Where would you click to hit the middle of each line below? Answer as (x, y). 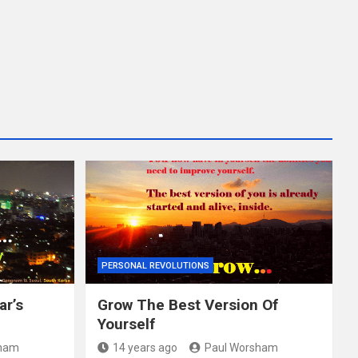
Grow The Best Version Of (187, 305)
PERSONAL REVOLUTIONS (155, 266)
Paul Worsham (241, 348)
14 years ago (145, 348)
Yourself (126, 324)
